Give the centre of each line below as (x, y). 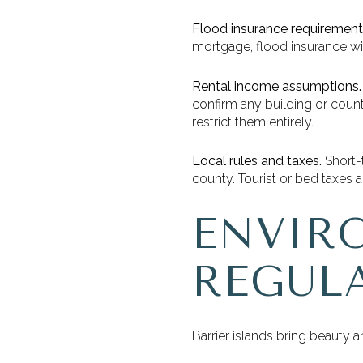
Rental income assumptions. (277, 86)
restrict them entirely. (253, 122)
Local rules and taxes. (257, 161)
